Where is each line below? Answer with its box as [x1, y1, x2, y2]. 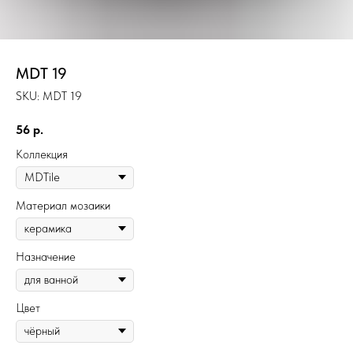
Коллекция [16, 147, 68, 162]
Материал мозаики [16, 198, 110, 213]
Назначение [16, 249, 76, 264]
